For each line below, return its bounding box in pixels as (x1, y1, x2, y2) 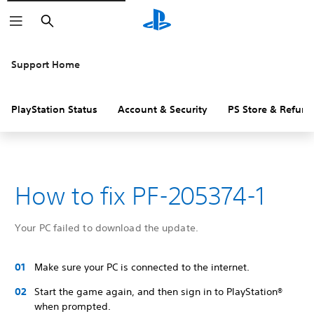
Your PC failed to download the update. (15, 221, 198, 234)
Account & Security (118, 103, 207, 116)
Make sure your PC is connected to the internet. (34, 261, 250, 273)
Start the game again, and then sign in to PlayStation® (34, 285, 282, 298)
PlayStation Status (11, 103, 97, 116)
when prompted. (34, 300, 111, 313)
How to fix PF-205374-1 (15, 182, 265, 210)
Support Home (11, 58, 80, 71)
